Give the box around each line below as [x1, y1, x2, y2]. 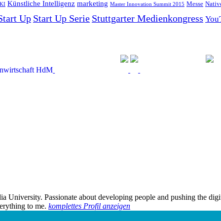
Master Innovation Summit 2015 [110, 1, 184, 7]
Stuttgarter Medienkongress [92, 12, 203, 24]
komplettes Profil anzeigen [48, 201, 130, 210]
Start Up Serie [33, 12, 90, 24]
